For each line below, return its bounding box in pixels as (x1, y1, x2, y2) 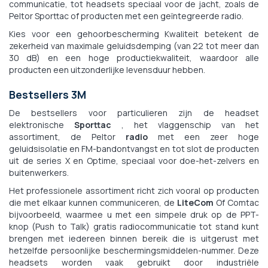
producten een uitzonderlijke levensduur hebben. (9, 63, 205, 75)
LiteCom (177, 196, 214, 208)
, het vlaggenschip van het (111, 118, 259, 130)
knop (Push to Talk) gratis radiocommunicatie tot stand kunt (9, 220, 259, 232)
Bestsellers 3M (9, 87, 86, 102)
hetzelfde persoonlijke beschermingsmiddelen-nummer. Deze (9, 244, 259, 256)
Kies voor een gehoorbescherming (9, 28, 159, 39)
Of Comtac (214, 196, 259, 208)
